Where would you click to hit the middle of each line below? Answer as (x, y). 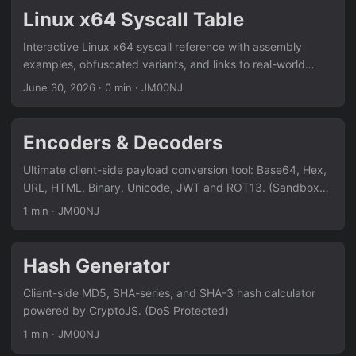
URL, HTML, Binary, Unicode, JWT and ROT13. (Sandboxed (178, 187)
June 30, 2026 (59, 87)
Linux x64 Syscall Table (133, 19)
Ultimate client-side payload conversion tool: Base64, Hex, (175, 170)
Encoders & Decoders (123, 143)
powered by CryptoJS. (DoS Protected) (126, 310)
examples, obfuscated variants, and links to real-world (164, 64)
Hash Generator (97, 266)
